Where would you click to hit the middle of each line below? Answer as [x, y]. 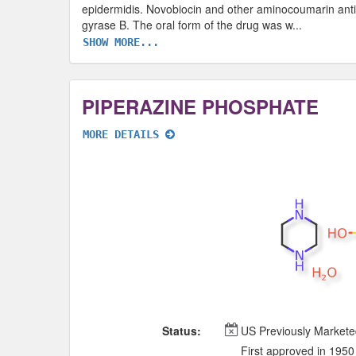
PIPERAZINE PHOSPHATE [200, 107]
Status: [182, 331]
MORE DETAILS [124, 135]
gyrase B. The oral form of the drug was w [187, 24]
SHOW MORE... [121, 43]
